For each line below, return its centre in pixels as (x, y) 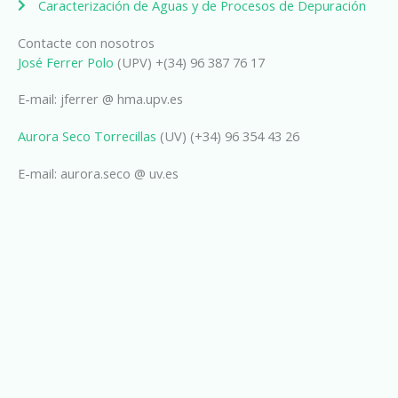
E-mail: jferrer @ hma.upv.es (100, 99)
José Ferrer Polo (66, 62)
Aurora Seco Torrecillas (87, 135)
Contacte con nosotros (86, 42)
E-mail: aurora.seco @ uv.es (98, 173)
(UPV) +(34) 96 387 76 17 (189, 62)
